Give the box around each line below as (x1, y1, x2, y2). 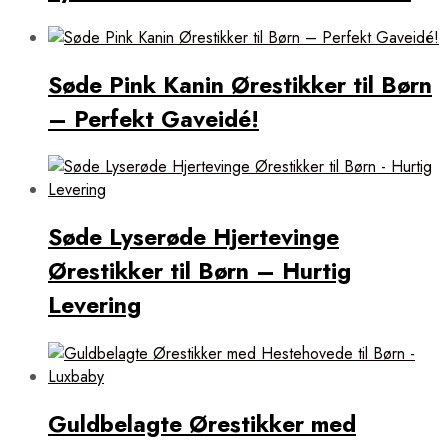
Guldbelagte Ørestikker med (48, 406, 356, 441)
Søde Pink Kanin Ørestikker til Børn (48, 68, 432, 103)
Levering (48, 288, 141, 323)
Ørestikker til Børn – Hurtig (48, 254, 351, 289)
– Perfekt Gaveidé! (48, 102, 259, 137)
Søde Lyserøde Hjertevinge (48, 220, 339, 255)
